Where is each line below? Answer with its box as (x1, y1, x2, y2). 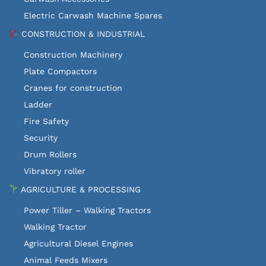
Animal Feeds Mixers (24, 255, 107, 265)
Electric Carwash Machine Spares (24, 10, 162, 20)
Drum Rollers (24, 149, 77, 159)
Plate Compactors (24, 66, 97, 76)
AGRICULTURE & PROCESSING (18, 184, 141, 194)
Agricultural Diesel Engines (24, 238, 133, 248)
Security (24, 132, 58, 142)
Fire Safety (24, 116, 69, 126)
